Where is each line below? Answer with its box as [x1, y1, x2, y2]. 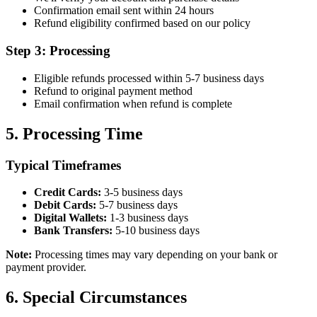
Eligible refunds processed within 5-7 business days [34, 71, 264, 84]
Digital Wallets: [34, 212, 107, 224]
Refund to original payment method [34, 84, 192, 97]
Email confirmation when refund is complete [34, 97, 232, 110]
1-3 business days [107, 212, 188, 224]
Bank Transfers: [34, 224, 113, 237]
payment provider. [6, 261, 86, 274]
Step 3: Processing [6, 43, 110, 59]
